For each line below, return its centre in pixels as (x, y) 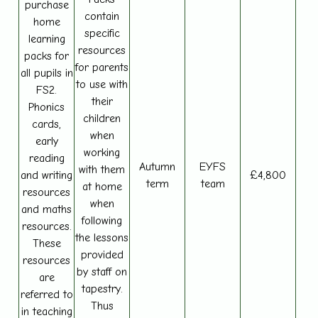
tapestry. (102, 289)
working (102, 152)
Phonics (47, 107)
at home (102, 186)
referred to (46, 294)
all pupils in (46, 73)
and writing (47, 175)
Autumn (158, 166)
